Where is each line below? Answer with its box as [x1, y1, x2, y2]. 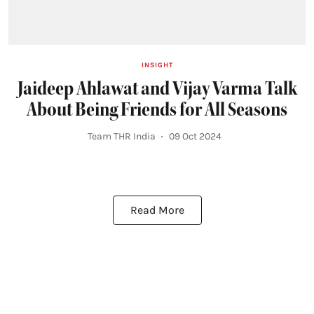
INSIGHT [141, 61, 173, 70]
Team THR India [87, 130, 156, 143]
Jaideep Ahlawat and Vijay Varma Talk [17, 76, 297, 101]
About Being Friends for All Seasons [27, 97, 287, 122]
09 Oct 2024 [168, 130, 221, 143]
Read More [130, 203, 184, 217]
